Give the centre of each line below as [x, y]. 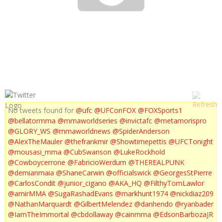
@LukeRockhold [139, 152]
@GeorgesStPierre [183, 172]
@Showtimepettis [138, 141]
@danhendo [154, 204]
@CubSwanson [87, 152]
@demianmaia [31, 172]
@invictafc [136, 120]
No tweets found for [42, 110]
